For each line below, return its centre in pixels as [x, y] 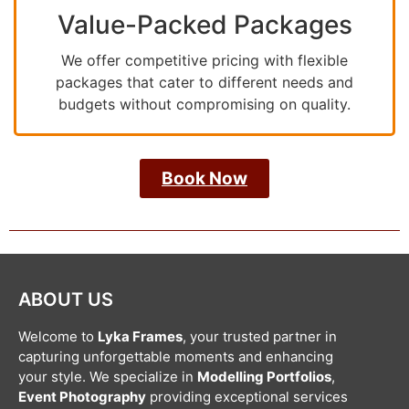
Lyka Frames [140, 337]
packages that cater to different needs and [204, 83]
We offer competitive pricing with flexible [204, 61]
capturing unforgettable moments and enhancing [176, 357]
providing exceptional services [247, 397]
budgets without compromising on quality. [204, 105]
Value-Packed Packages [204, 25]
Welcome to [58, 337]
